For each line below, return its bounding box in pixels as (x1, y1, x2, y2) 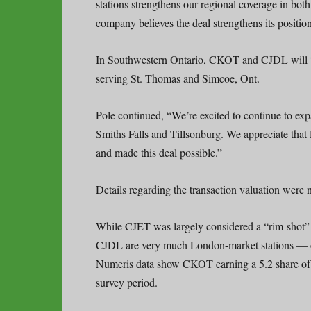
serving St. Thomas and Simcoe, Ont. (96, 70, 260, 85)
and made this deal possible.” (96, 144, 222, 160)
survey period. (96, 274, 158, 289)
